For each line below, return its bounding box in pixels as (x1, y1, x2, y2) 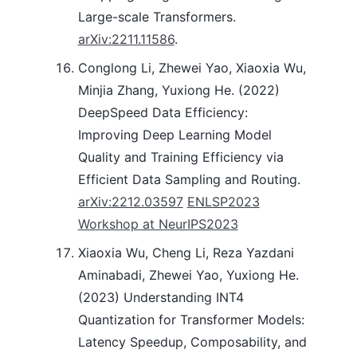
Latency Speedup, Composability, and (77, 334, 307, 351)
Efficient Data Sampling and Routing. (77, 171, 300, 188)
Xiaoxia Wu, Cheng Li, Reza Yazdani (77, 245, 294, 261)
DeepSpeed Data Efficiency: (77, 104, 248, 121)
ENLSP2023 (186, 194, 260, 210)
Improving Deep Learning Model (77, 127, 272, 143)
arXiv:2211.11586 (77, 31, 175, 48)
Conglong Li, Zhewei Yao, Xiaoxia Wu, (77, 60, 306, 76)
